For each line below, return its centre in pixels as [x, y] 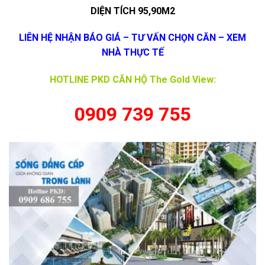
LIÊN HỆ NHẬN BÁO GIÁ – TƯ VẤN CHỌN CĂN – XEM [132, 38]
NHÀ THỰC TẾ [132, 53]
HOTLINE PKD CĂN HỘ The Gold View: [132, 80]
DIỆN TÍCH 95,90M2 [132, 11]
